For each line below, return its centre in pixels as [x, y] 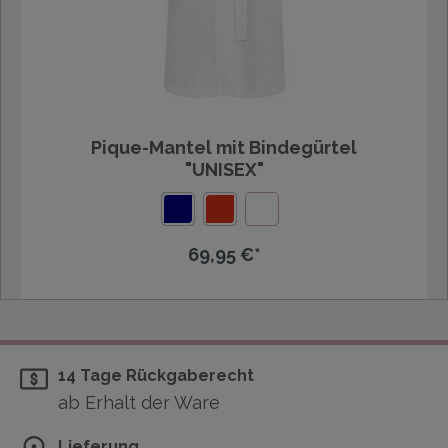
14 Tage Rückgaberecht [156, 375]
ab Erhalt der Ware [139, 403]
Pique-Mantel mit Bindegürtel [224, 148]
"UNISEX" [224, 170]
